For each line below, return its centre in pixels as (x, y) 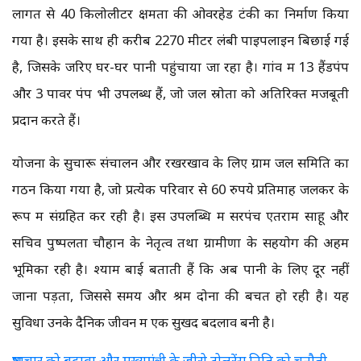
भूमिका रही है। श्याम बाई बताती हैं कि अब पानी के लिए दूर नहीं (180, 269)
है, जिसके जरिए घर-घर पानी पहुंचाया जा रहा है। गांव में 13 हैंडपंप (180, 67)
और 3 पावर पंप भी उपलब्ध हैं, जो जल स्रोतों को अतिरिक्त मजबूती (180, 93)
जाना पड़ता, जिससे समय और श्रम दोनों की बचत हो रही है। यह (180, 296)
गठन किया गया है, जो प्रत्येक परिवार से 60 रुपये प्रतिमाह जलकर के (180, 189)
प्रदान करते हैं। (46, 120)
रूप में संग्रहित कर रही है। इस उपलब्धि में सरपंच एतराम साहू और (180, 216)
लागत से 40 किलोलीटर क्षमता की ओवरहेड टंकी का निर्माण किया (180, 14)
